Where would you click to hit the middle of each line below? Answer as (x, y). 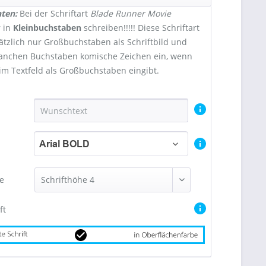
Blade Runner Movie (131, 13)
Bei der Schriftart (54, 13)
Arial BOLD (64, 144)
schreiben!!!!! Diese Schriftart (141, 28)
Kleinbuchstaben (47, 28)
